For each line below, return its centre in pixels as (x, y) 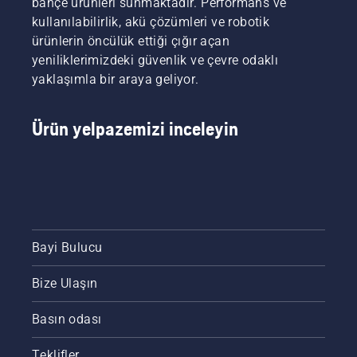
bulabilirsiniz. (232, 10)
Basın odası (67, 319)
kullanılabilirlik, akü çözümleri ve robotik (151, 22)
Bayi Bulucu (67, 247)
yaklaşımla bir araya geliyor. (116, 79)
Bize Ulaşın (65, 283)
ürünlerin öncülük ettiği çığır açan (131, 41)
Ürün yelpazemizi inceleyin (135, 128)
